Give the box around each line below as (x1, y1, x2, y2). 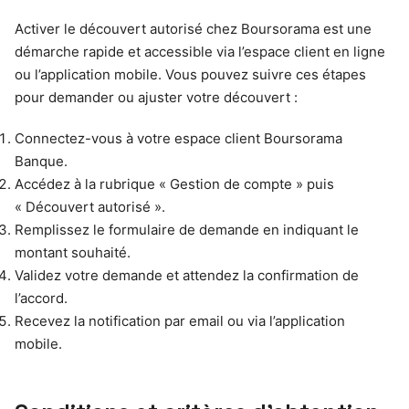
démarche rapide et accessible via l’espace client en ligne (15, 42, 385, 60)
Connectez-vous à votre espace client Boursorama (15, 129, 342, 147)
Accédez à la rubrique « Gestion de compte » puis (15, 174, 334, 193)
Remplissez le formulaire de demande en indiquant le (15, 220, 359, 238)
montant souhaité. (15, 243, 131, 261)
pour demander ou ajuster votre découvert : (15, 88, 298, 106)
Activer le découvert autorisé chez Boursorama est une (15, 19, 372, 37)
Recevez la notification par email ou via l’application (15, 311, 345, 330)
